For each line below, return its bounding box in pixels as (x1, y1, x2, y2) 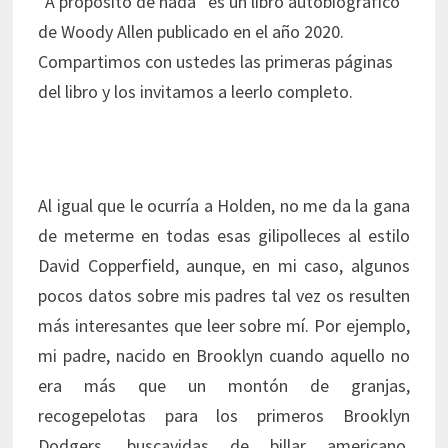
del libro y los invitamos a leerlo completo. (38, 80, 354, 104)
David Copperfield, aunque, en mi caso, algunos (38, 254, 410, 278)
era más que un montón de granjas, (38, 374, 410, 398)
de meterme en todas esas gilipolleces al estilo (38, 224, 410, 248)
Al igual (38, 194, 93, 218)
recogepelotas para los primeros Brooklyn (38, 404, 410, 428)
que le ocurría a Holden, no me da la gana (92, 194, 410, 218)
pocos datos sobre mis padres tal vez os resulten (38, 284, 410, 308)
